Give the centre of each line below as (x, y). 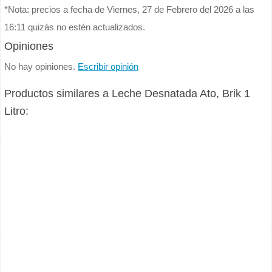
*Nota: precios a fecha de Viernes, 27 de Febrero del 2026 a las (130, 10)
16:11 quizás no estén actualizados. (75, 28)
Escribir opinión (108, 67)
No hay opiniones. (41, 67)
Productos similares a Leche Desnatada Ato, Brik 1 (127, 93)
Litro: (17, 111)
